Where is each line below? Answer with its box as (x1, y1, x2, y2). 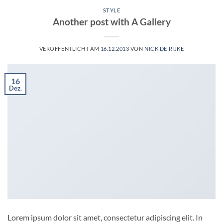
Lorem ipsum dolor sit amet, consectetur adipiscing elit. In (7, 212, 203, 222)
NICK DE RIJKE (144, 45, 184, 52)
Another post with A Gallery (52, 15, 171, 27)
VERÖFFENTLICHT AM (39, 45, 101, 52)
